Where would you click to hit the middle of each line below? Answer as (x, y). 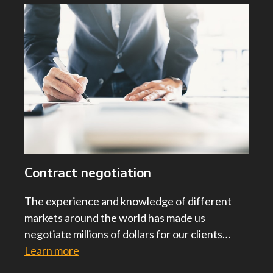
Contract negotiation (88, 173)
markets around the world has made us (115, 218)
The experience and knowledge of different (128, 201)
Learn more (52, 251)
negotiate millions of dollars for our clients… (127, 234)
